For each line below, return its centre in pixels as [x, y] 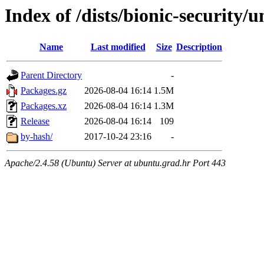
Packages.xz [44, 106]
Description [199, 47]
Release [35, 121]
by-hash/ [37, 137]
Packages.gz [44, 91]
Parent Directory [51, 75]
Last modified [118, 47]
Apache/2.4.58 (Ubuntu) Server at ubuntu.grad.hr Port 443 [115, 163]
